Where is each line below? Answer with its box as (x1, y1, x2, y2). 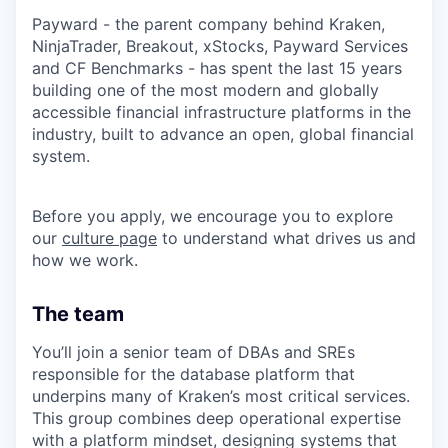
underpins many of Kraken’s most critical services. (32, 386, 410, 407)
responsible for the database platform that (32, 364, 355, 385)
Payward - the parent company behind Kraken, (32, 14, 385, 35)
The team (32, 302, 124, 327)
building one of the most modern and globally (32, 80, 379, 101)
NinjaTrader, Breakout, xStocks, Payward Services (32, 36, 408, 57)
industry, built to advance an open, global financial (32, 124, 414, 145)
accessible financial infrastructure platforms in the (32, 102, 411, 123)
